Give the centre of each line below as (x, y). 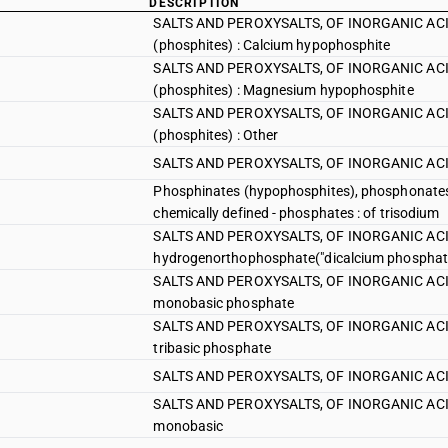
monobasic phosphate (224, 303)
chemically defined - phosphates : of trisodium (296, 213)
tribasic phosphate (212, 348)
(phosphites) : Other (216, 135)
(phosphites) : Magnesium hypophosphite (283, 90)
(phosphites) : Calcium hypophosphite (272, 45)
